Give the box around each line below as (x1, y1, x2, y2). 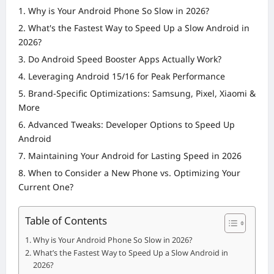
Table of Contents (25, 213, 107, 228)
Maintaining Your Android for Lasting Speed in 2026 (28, 150, 242, 162)
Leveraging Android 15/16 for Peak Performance (28, 70, 225, 83)
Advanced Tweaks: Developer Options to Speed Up (28, 119, 235, 131)
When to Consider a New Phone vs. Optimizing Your (28, 167, 240, 179)
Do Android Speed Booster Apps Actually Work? (28, 53, 221, 65)
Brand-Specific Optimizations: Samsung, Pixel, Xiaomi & (28, 87, 256, 100)
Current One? (18, 181, 73, 193)
